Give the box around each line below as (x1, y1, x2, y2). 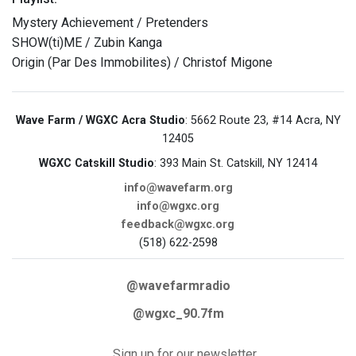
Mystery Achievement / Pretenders (12, 15, 208, 31)
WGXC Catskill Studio (38, 157, 154, 171)
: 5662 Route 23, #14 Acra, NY (184, 114, 341, 128)
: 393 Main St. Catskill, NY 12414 (153, 157, 318, 171)
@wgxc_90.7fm (132, 306, 224, 322)
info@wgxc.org (137, 199, 219, 214)
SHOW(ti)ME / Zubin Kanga (12, 35, 162, 51)
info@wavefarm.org (123, 181, 233, 195)
